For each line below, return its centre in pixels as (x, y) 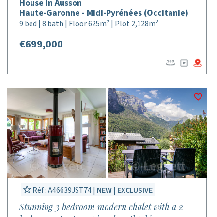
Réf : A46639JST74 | (64, 190)
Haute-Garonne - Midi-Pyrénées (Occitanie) (104, 13)
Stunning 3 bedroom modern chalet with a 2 (101, 207)
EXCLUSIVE (135, 190)
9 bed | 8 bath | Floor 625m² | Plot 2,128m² (89, 24)
